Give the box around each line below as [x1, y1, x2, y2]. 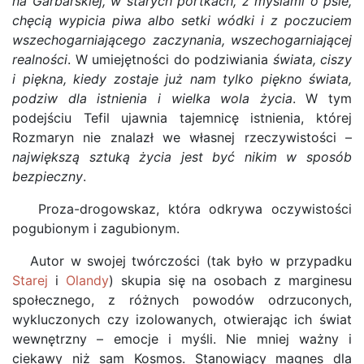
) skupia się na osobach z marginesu [108, 272, 352, 288]
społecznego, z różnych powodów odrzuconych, [12, 292, 352, 308]
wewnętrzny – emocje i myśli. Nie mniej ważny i [12, 331, 352, 347]
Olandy [65, 272, 109, 288]
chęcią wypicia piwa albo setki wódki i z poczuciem [12, 12, 352, 28]
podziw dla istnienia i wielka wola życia [12, 90, 292, 106]
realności [12, 51, 67, 67]
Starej [12, 272, 48, 288]
